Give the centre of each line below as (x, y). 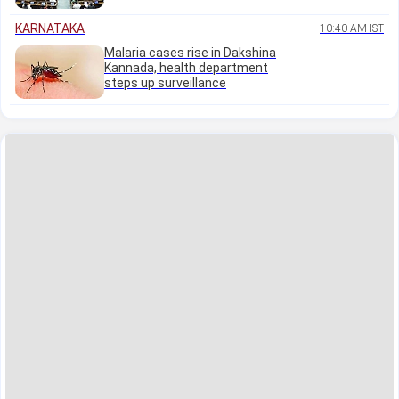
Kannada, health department (186, 68)
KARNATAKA (50, 29)
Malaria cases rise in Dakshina (190, 53)
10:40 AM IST (352, 29)
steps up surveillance (165, 83)
